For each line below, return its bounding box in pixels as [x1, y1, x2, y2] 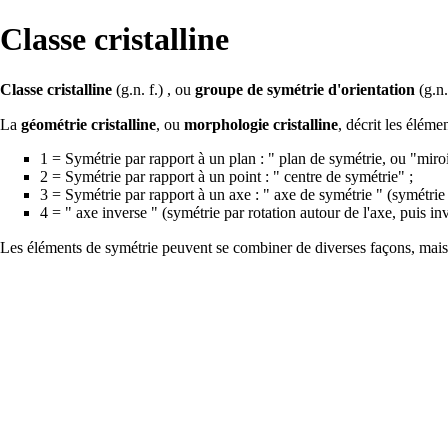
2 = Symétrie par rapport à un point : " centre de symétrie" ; [40, 167, 413, 185]
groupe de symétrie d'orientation [195, 80, 415, 98]
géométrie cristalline [21, 115, 156, 133]
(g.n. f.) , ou [112, 80, 195, 98]
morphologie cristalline [184, 115, 338, 133]
